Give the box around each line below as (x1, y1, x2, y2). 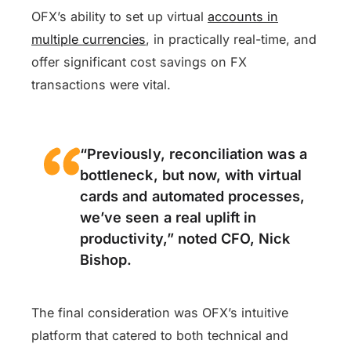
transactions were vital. (31, 77, 171, 92)
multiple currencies (31, 31, 146, 47)
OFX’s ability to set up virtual (31, 9, 208, 24)
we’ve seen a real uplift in (80, 208, 257, 226)
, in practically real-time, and (146, 31, 317, 47)
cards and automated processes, (80, 187, 306, 204)
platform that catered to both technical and (31, 327, 288, 343)
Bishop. (80, 251, 132, 268)
